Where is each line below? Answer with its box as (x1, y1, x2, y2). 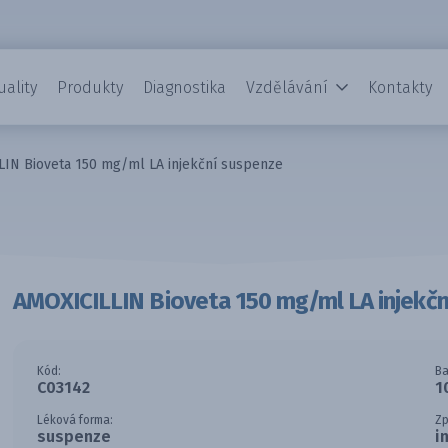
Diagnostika (143, 77, 226, 97)
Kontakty (368, 77, 432, 97)
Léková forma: (37, 413, 113, 428)
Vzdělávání (246, 77, 328, 97)
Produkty (57, 77, 123, 97)
